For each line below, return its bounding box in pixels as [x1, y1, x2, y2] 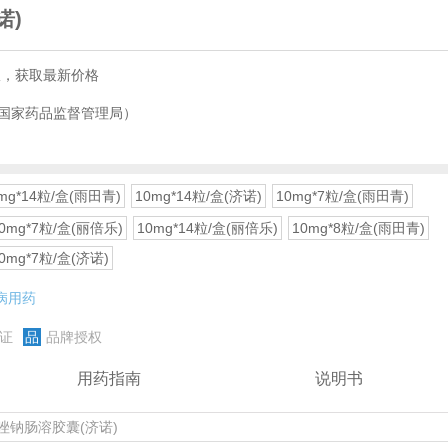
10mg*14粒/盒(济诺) [135, 188, 262, 204]
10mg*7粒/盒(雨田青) [276, 188, 409, 204]
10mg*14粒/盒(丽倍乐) [137, 220, 278, 236]
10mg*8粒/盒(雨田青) [292, 220, 425, 236]
